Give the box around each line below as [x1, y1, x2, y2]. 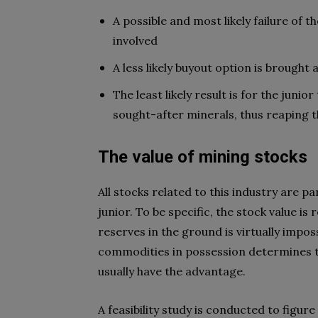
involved [113, 33, 158, 48]
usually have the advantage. [98, 264, 246, 278]
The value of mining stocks [98, 147, 307, 167]
